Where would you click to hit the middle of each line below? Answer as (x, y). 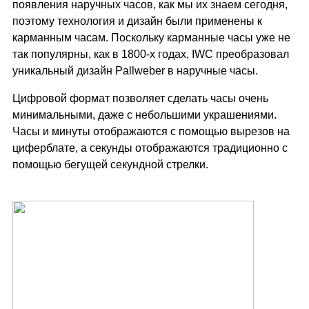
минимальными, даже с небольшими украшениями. (144, 115)
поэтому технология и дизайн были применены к (137, 21)
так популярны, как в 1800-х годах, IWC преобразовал (151, 54)
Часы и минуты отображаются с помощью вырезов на (151, 131)
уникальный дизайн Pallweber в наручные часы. (135, 71)
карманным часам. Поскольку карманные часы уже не (151, 38)
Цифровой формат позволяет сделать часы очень (140, 98)
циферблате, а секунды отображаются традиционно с (150, 148)
